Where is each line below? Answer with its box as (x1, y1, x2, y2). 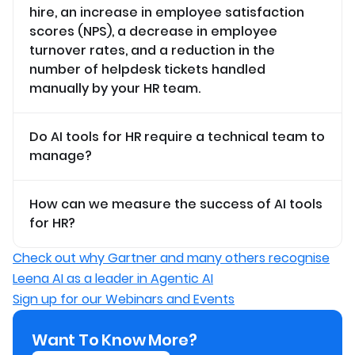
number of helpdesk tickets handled (29, 59, 265, 78)
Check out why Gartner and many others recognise (13, 248, 330, 267)
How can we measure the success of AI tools (29, 194, 323, 213)
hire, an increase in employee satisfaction (29, 2, 304, 21)
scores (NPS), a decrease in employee (29, 21, 277, 40)
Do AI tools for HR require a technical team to (29, 127, 325, 146)
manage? (29, 146, 92, 165)
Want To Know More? (32, 328, 197, 351)
